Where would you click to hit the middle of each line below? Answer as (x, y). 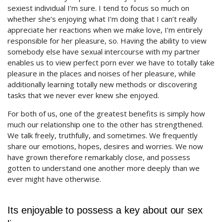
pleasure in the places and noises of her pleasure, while (102, 73)
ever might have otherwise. (54, 179)
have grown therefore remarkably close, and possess (99, 157)
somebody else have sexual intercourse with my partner (104, 52)
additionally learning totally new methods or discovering (102, 84)
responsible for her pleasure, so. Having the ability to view (107, 41)
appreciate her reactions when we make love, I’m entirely (105, 30)
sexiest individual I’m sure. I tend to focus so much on (98, 8)
